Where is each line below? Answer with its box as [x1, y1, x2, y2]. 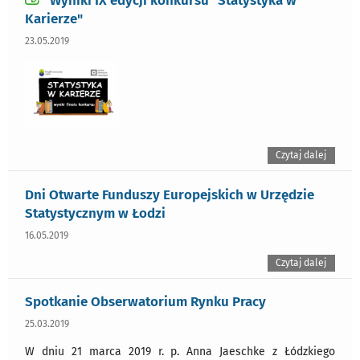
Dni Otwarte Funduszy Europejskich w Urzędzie [25, 186, 314, 202]
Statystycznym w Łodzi [25, 204, 166, 221]
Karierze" [25, 10, 83, 27]
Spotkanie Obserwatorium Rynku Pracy [25, 293, 266, 310]
